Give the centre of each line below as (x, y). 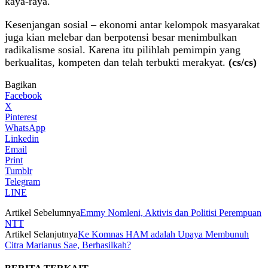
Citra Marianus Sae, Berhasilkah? (68, 245)
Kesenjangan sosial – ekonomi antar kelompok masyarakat (132, 24)
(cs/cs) (243, 62)
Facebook (23, 95)
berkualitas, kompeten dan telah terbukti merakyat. (117, 62)
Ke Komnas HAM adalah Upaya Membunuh (163, 234)
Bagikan (21, 84)
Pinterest (21, 117)
